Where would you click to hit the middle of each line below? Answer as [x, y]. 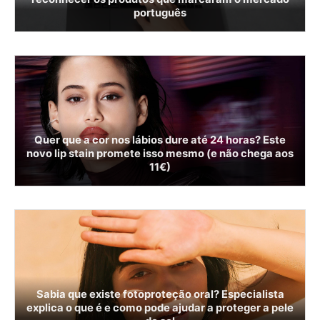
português [160, 12]
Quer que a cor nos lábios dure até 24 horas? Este [160, 140]
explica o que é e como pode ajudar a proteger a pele [160, 307]
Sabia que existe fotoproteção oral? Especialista [160, 294]
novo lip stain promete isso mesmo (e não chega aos [160, 153]
